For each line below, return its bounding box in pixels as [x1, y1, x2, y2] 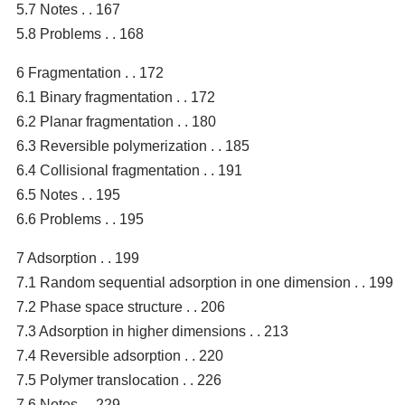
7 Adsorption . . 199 [16, 250, 139, 266]
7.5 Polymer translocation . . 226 [16, 372, 221, 388]
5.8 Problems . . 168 [16, 25, 144, 42]
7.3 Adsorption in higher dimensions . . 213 [16, 323, 288, 339]
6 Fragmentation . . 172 [16, 64, 164, 80]
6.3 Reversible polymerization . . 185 [16, 137, 250, 154]
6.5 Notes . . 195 [16, 186, 120, 202]
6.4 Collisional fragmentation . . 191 [16, 162, 242, 178]
